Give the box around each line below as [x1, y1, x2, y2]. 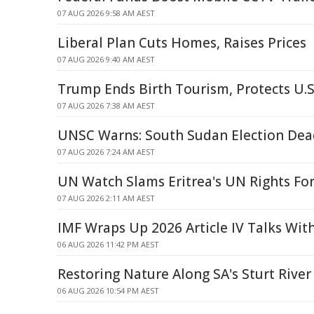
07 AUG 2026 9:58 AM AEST [57, 8, 155, 18]
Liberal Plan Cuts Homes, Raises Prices [57, 34, 306, 52]
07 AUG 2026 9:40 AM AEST [57, 54, 155, 64]
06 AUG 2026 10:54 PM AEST [57, 285, 159, 296]
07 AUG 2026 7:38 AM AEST [57, 100, 155, 111]
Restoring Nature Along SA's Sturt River [57, 265, 311, 283]
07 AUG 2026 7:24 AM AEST [57, 146, 155, 157]
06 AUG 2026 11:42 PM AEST [57, 239, 159, 250]
